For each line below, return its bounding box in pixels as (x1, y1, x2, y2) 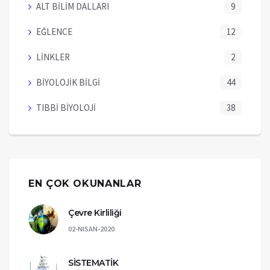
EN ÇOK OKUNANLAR (28, 177, 142, 189)
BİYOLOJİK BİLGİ (36, 76, 100, 88)
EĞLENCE (36, 25, 72, 37)
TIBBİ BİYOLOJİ (36, 101, 96, 113)
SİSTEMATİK (68, 257, 118, 268)
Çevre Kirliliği (68, 207, 122, 218)
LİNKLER (36, 51, 70, 63)
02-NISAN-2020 (68, 224, 115, 233)
